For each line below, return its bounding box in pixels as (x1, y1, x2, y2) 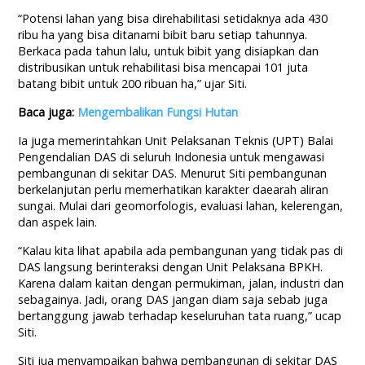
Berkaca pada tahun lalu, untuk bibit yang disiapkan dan (18, 43, 319, 59)
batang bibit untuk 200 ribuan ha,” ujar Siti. (18, 76, 248, 92)
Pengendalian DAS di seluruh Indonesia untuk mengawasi (18, 149, 325, 165)
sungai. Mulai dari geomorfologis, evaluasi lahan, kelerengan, (18, 198, 344, 214)
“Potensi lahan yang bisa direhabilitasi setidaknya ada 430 (18, 11, 328, 27)
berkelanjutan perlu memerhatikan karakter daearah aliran (18, 182, 329, 198)
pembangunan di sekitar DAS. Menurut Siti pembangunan (18, 165, 328, 182)
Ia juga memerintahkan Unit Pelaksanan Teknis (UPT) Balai (18, 133, 334, 149)
